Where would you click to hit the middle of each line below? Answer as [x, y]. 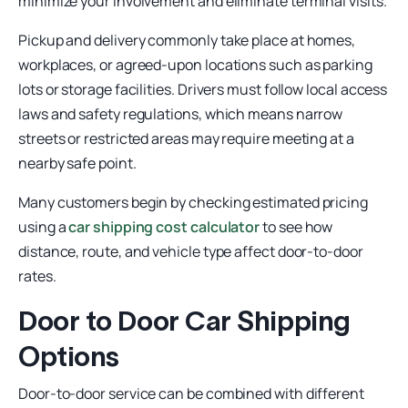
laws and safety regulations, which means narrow [181, 113]
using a [44, 226]
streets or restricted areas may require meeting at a [186, 138]
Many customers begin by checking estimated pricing [194, 202]
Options [69, 356]
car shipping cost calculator [164, 226]
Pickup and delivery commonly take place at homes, [187, 40]
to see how [296, 226]
